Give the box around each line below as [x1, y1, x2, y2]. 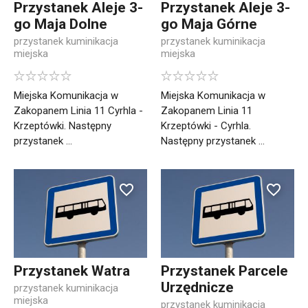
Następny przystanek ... [161, 135, 265, 148]
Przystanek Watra [14, 263, 130, 280]
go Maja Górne [161, 16, 257, 33]
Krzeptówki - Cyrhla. [161, 120, 251, 133]
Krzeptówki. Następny [14, 120, 111, 133]
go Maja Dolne [14, 16, 107, 33]
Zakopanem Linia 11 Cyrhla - [14, 104, 143, 118]
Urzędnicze [161, 279, 234, 296]
